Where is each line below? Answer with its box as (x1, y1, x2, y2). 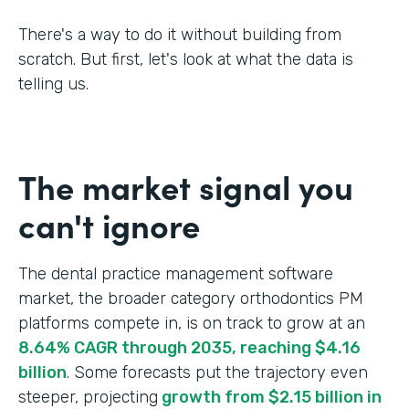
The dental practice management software (18, 263, 333, 284)
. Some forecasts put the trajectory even (67, 362, 368, 383)
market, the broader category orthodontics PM (18, 288, 363, 309)
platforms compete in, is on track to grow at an (18, 312, 365, 333)
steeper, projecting (18, 386, 158, 407)
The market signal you (18, 162, 353, 209)
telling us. (18, 73, 89, 94)
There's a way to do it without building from (18, 24, 341, 45)
